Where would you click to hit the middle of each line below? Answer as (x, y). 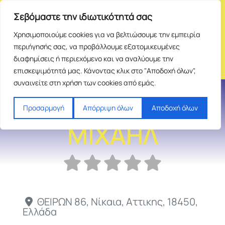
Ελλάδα (40, 211)
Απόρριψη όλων (108, 108)
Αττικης (144, 201)
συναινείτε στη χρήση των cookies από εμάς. (85, 83)
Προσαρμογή (43, 108)
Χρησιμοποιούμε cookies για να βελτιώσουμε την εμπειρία (107, 34)
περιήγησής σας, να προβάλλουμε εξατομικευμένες (97, 46)
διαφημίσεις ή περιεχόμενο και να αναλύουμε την (93, 59)
